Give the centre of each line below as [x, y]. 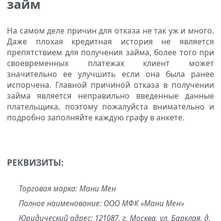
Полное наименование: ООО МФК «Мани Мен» [101, 203]
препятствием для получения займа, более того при [110, 52]
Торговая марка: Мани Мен [67, 188]
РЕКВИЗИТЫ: [35, 162]
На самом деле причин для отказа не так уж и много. [110, 30]
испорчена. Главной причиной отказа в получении [110, 85]
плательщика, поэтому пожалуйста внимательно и [110, 106]
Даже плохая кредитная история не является [110, 41]
